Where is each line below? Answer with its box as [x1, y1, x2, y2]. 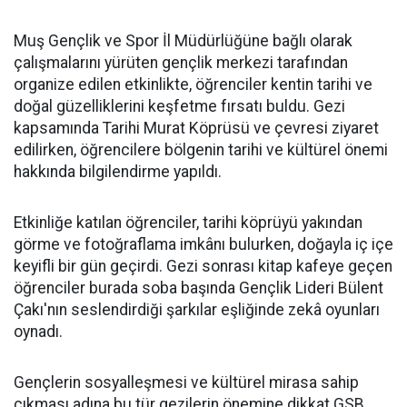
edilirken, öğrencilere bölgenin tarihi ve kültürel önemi [14, 141, 388, 159]
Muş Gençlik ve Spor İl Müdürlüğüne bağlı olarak [14, 32, 352, 50]
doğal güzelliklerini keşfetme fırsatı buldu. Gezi [14, 97, 345, 115]
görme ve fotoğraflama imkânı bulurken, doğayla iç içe [14, 235, 393, 253]
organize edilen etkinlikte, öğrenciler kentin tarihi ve [14, 75, 372, 94]
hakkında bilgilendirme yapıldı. [14, 163, 222, 181]
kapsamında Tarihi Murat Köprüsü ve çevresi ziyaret [14, 119, 379, 137]
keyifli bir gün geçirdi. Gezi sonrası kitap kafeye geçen [14, 257, 392, 275]
